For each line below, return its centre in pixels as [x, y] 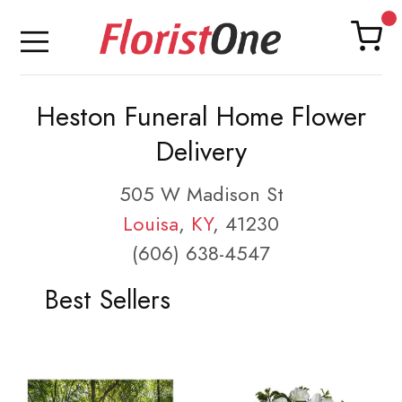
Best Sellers [107, 300]
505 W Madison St [201, 194]
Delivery [201, 152]
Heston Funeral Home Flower [201, 117]
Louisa [151, 224]
